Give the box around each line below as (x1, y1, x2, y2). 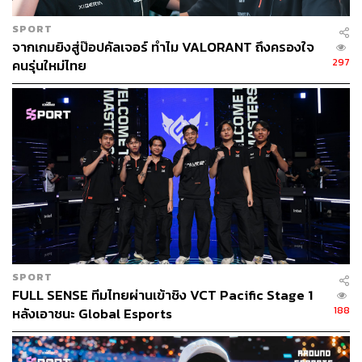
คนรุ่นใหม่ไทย (12, 56, 86, 77)
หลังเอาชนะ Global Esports (12, 304, 172, 325)
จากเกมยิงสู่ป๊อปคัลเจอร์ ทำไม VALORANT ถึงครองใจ (12, 37, 314, 58)
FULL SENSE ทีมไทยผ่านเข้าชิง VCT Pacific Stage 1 (12, 285, 313, 306)
